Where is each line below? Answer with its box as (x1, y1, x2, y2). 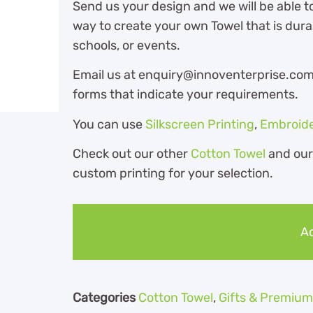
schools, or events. (73, 37, 180, 53)
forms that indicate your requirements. (73, 87, 298, 103)
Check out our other (73, 145, 191, 161)
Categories (73, 290, 136, 306)
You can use (73, 116, 145, 132)
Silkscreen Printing (145, 116, 254, 132)
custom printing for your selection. (73, 165, 273, 181)
